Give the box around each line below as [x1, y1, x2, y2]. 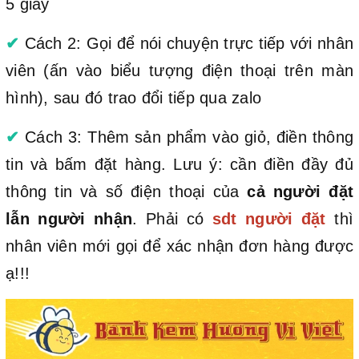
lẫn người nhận [6, 209, 133, 228]
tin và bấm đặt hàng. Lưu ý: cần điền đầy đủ [6, 155, 353, 173]
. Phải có [132, 209, 212, 228]
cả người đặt [247, 182, 354, 200]
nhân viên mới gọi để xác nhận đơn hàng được [6, 236, 353, 255]
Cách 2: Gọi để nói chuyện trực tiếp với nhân [19, 34, 353, 52]
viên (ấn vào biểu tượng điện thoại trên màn [6, 61, 353, 79]
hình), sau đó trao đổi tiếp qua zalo [6, 88, 261, 107]
